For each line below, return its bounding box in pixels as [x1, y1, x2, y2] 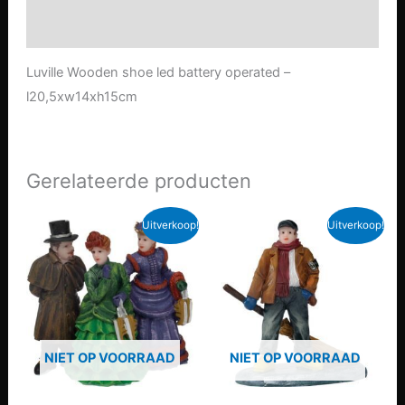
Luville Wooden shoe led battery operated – [25, 64, 290, 81]
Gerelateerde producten [25, 168, 251, 193]
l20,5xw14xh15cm [25, 89, 137, 106]
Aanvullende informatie [25, 20, 177, 37]
